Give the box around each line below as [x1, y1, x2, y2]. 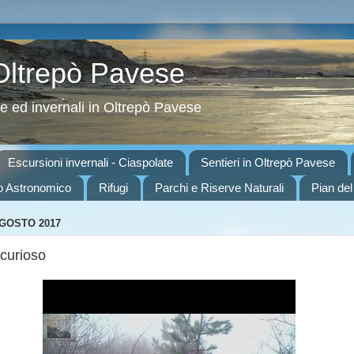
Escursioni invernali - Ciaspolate [8, 156, 173, 170]
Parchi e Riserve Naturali [155, 181, 284, 195]
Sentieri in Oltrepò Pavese [200, 156, 335, 170]
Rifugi [98, 181, 128, 195]
